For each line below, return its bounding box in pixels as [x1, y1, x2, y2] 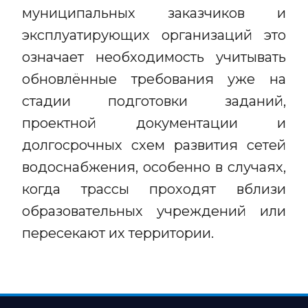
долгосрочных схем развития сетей [22, 137, 286, 153]
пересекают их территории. [22, 225, 214, 241]
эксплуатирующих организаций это [22, 27, 286, 43]
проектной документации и [22, 115, 286, 131]
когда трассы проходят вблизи [22, 181, 286, 197]
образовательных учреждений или [22, 203, 286, 219]
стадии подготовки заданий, [22, 93, 286, 109]
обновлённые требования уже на [22, 71, 286, 87]
